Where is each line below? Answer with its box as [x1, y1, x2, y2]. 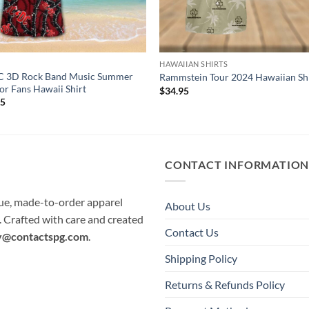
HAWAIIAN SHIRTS [159, 59, 228, 68]
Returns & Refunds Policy [165, 278, 285, 292]
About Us [165, 199, 210, 213]
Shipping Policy [165, 252, 237, 266]
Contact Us [165, 226, 219, 239]
